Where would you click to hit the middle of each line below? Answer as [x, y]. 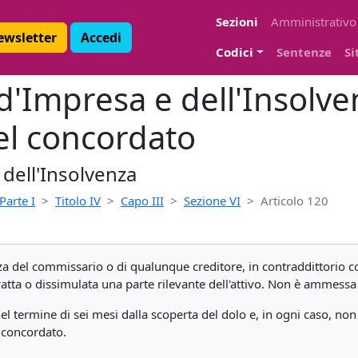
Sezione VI [212, 201]
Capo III [142, 201]
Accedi [101, 38]
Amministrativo [314, 22]
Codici [235, 52]
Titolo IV [78, 201]
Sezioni [237, 22]
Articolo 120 [294, 201]
